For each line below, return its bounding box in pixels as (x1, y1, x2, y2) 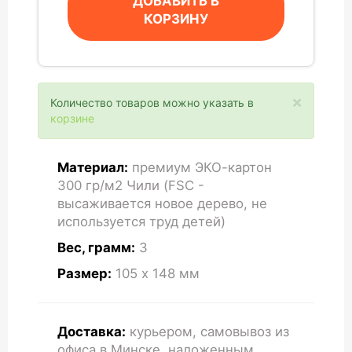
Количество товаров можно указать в (49, 95, 254, 109)
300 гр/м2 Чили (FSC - (57, 178, 204, 194)
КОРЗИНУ (144, 11, 208, 27)
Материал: (57, 159, 128, 176)
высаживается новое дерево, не (57, 196, 267, 212)
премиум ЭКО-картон (131, 159, 272, 176)
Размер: (57, 266, 112, 282)
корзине (49, 111, 94, 125)
